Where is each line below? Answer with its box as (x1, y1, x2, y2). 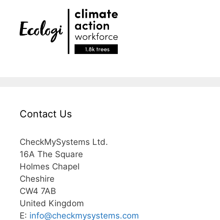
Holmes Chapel (20, 161, 80, 171)
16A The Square (20, 149, 83, 159)
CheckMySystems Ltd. (20, 137, 108, 147)
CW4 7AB (20, 186, 56, 196)
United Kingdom (20, 198, 84, 208)
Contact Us (20, 108, 72, 120)
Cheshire (20, 173, 55, 184)
